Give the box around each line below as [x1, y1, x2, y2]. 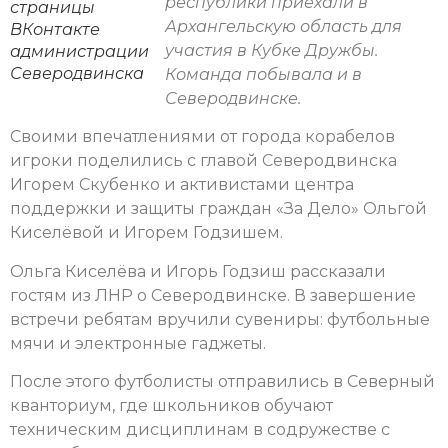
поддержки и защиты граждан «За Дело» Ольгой [10, 199, 427, 219]
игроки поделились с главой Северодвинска [10, 151, 397, 171]
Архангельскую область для [165, 17, 402, 37]
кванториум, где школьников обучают [10, 396, 333, 416]
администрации [10, 42, 149, 62]
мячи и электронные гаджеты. [10, 333, 266, 353]
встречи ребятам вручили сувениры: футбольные [10, 309, 430, 329]
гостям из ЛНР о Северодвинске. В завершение [10, 285, 416, 305]
